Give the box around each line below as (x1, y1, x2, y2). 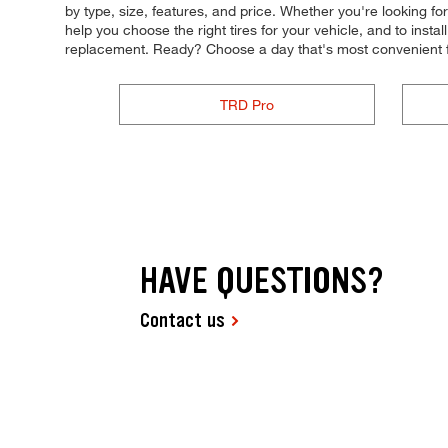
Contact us (140, 307, 226, 334)
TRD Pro (219, 95, 274, 113)
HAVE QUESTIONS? (140, 257, 385, 305)
